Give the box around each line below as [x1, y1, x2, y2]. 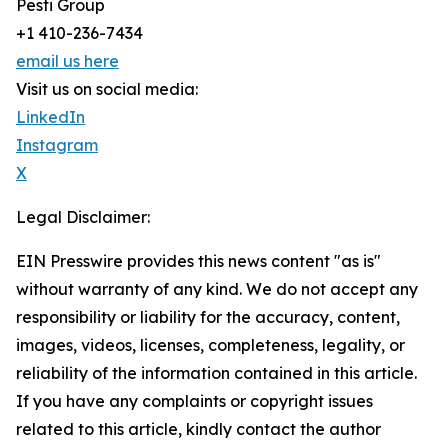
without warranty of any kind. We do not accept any [16, 279, 418, 300]
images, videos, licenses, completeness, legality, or [16, 335, 405, 356]
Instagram [16, 135, 98, 156]
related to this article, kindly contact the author [16, 419, 381, 440]
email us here [16, 51, 119, 72]
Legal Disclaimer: [16, 207, 150, 228]
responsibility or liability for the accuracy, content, [16, 307, 400, 328]
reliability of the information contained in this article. [16, 363, 417, 384]
